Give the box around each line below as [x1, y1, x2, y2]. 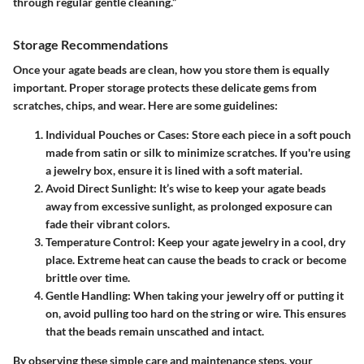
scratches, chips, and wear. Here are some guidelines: [13, 98, 278, 112]
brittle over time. [45, 271, 130, 284]
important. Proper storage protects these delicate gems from [13, 80, 317, 94]
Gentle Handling [45, 288, 128, 302]
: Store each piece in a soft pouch [186, 128, 351, 141]
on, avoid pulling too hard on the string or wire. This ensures [45, 306, 346, 320]
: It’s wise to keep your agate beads [154, 181, 326, 195]
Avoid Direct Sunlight [45, 181, 154, 195]
